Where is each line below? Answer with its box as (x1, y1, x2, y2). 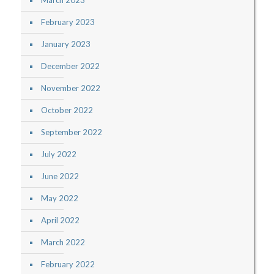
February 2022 (40, 259, 95, 270)
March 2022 (40, 237, 85, 248)
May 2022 (40, 193, 78, 204)
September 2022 (40, 127, 102, 138)
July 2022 (40, 149, 76, 160)
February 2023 (40, 17, 95, 28)
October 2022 (40, 105, 93, 116)
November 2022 (40, 83, 100, 94)
